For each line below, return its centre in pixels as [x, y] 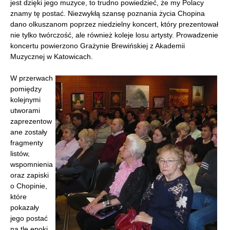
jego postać [29, 218]
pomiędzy [26, 89]
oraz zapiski [30, 175]
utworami [25, 110]
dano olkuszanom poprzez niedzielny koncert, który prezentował [114, 24]
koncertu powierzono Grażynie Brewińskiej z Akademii [98, 46]
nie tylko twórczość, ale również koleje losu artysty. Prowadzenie [114, 35]
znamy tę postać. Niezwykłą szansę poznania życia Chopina [108, 13]
